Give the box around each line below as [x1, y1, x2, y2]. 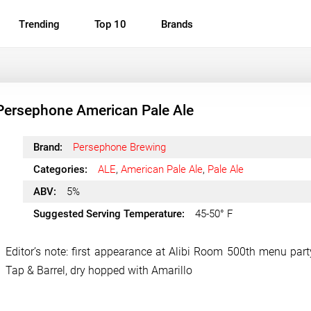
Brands [161, 18, 193, 31]
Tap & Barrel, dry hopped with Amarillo [5, 264, 192, 277]
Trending [19, 18, 60, 31]
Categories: [33, 163, 87, 176]
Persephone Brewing [72, 141, 166, 153]
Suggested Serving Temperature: [33, 208, 185, 220]
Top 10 [94, 18, 126, 31]
